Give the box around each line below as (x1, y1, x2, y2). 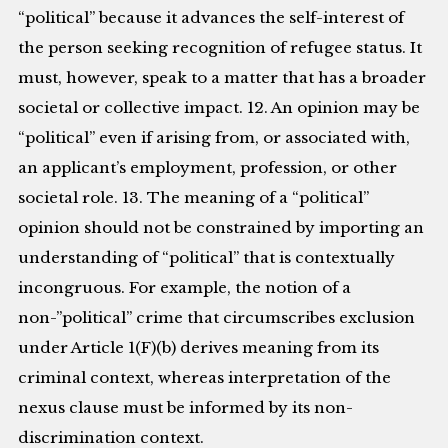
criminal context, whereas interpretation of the (18, 368, 392, 388)
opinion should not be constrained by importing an (18, 218, 425, 238)
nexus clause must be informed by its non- (18, 398, 354, 418)
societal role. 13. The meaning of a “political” (18, 188, 370, 208)
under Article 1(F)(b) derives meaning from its (18, 338, 380, 358)
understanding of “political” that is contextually (18, 248, 396, 268)
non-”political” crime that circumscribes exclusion (18, 308, 416, 328)
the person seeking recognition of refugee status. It (18, 38, 423, 58)
